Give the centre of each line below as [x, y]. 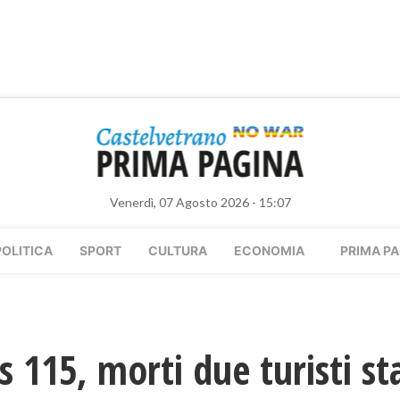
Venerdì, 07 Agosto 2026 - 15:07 [200, 202]
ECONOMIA [269, 250]
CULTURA [178, 250]
